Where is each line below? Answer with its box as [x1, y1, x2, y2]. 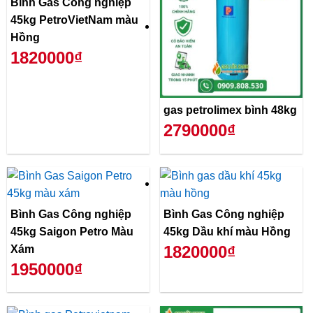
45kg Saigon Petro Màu [10, 226, 133, 238]
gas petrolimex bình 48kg [163, 104, 297, 117]
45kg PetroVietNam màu [10, 14, 138, 27]
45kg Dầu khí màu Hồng [163, 226, 291, 238]
